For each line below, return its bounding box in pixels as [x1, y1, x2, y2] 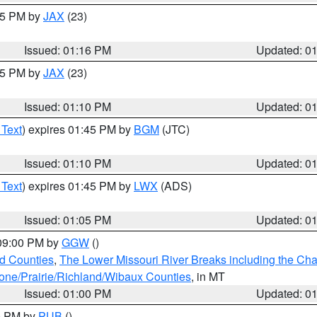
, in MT [191, 268, 225, 284]
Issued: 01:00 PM [24, 285, 112, 301]
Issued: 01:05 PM [24, 212, 112, 228]
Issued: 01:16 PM [24, 42, 112, 58]
